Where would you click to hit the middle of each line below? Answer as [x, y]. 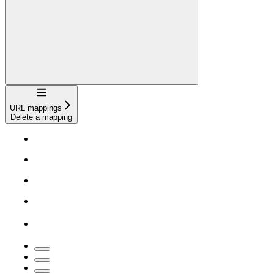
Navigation [54, 91]
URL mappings [36, 108]
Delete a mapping [41, 117]
